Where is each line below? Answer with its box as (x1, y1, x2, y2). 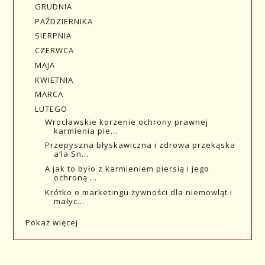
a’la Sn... (53, 148, 89, 160)
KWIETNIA (35, 74, 73, 85)
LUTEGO (35, 104, 67, 115)
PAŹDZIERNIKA (35, 15, 93, 27)
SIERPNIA (35, 30, 72, 41)
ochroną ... (53, 172, 97, 183)
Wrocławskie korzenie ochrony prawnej (44, 116, 208, 127)
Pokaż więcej (25, 217, 79, 228)
